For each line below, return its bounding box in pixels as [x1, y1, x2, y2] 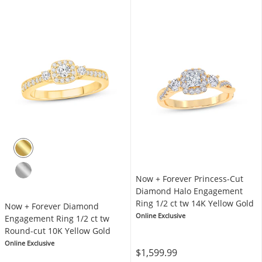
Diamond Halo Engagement [136, 185, 243, 196]
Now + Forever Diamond [5, 201, 99, 212]
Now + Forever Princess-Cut [136, 173, 243, 184]
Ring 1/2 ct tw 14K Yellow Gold [136, 198, 254, 209]
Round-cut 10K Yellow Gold [5, 225, 111, 236]
